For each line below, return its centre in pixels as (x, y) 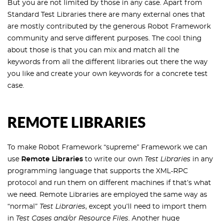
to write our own (114, 160)
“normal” (23, 207)
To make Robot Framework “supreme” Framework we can (107, 148)
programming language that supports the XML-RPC (98, 171)
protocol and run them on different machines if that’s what (109, 183)
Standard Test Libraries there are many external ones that (106, 15)
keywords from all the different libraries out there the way (108, 62)
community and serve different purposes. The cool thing (105, 39)
